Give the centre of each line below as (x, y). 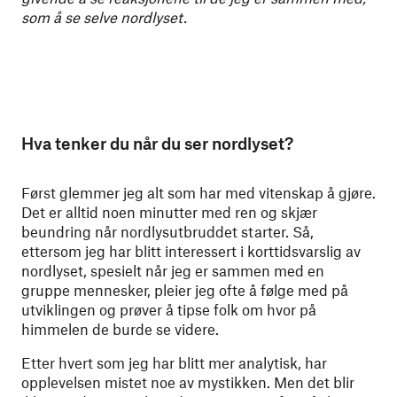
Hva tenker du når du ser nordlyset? (157, 143)
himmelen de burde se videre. (120, 329)
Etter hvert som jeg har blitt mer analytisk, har (174, 362)
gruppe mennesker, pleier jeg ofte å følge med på (185, 290)
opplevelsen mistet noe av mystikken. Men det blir (188, 382)
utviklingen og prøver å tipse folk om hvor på (169, 309)
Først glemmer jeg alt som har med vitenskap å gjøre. (198, 192)
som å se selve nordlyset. (104, 17)
